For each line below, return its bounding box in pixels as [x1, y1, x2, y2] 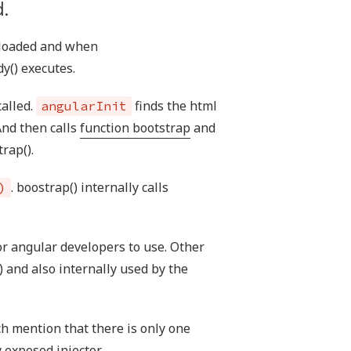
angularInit [41, 98, 127, 114]
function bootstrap [80, 119, 190, 136]
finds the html [132, 97, 217, 114]
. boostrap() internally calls [11, 179, 168, 196]
